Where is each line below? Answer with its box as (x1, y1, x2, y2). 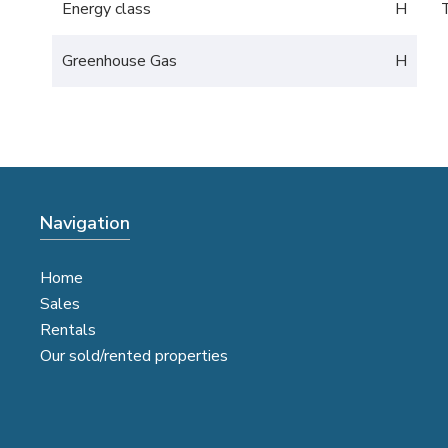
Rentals (40, 319, 96, 341)
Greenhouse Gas (62, 50, 177, 72)
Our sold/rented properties (40, 345, 228, 367)
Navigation (40, 211, 130, 235)
